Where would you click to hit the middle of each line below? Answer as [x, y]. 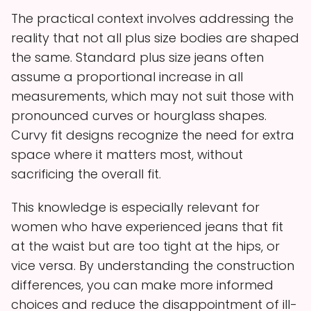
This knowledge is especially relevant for [135, 207]
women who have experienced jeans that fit [147, 226]
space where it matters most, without [127, 154]
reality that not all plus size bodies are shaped [155, 37]
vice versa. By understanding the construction [153, 265]
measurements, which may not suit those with [152, 96]
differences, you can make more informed [142, 285]
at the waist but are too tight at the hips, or [145, 246]
